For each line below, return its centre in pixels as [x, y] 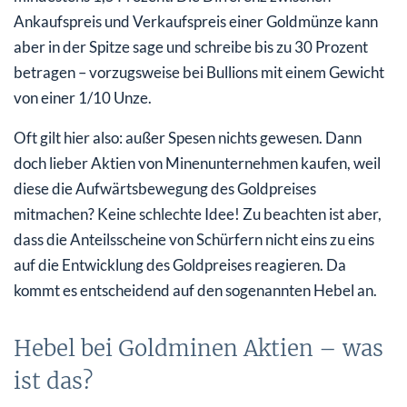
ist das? [53, 381]
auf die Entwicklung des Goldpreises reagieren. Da [180, 264]
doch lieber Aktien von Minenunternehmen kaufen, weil [197, 163]
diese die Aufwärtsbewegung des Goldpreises [165, 188]
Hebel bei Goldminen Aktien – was [199, 348]
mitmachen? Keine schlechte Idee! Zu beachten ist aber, [198, 213]
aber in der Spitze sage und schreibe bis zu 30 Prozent [191, 46]
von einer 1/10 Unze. [83, 97]
